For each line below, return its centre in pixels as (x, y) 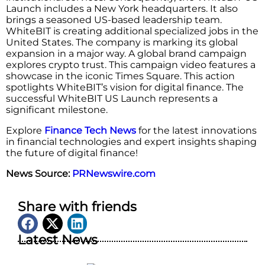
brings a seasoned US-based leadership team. (114, 20)
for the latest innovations (196, 131)
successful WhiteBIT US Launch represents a (112, 99)
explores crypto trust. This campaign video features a (131, 65)
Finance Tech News (90, 131)
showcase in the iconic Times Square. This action (120, 76)
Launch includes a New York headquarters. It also (122, 9)
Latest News (58, 240)
